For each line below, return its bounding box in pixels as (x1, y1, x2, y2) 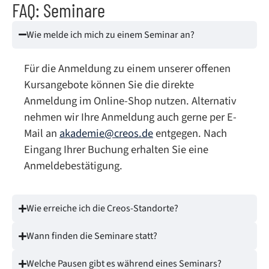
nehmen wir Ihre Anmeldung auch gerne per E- (24, 109, 237, 125)
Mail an (24, 125, 59, 141)
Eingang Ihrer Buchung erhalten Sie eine (24, 141, 208, 157)
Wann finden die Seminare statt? (26, 229, 157, 243)
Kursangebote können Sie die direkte (24, 76, 194, 92)
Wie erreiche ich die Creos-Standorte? (26, 202, 178, 216)
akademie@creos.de (59, 125, 153, 141)
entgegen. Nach (153, 125, 227, 141)
